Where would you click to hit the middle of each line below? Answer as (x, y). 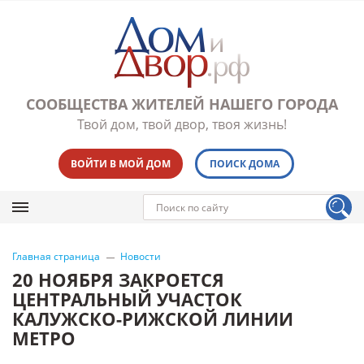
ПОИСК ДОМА (244, 164)
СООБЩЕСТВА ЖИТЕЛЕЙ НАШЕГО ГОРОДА (182, 104)
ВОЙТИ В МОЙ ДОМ (120, 164)
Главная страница (56, 256)
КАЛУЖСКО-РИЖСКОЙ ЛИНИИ (153, 318)
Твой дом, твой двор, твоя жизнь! (182, 124)
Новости (141, 256)
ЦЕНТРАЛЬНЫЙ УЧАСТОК (127, 299)
